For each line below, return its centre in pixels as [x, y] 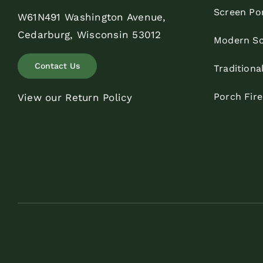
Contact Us [57, 65]
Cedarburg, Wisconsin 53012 [89, 34]
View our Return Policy [75, 97]
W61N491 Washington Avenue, [92, 17]
